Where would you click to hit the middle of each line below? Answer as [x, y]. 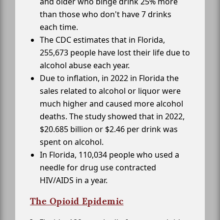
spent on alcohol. [72, 142]
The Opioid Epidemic [77, 201]
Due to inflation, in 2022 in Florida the [109, 78]
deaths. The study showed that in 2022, [112, 117]
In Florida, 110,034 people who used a [110, 155]
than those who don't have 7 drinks [106, 14]
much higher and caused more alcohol [111, 104]
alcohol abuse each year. [85, 66]
